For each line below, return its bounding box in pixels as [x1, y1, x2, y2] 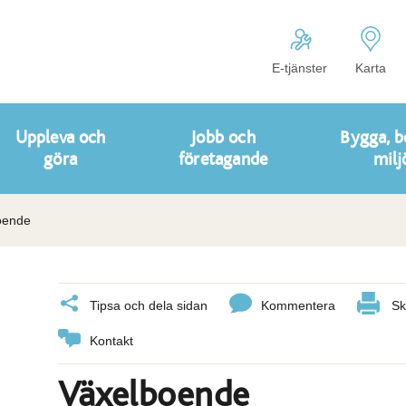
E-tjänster [272, 61, 327, 75]
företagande [178, 150, 268, 169]
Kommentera [261, 298, 335, 313]
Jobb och [190, 129, 256, 147]
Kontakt [90, 333, 133, 348]
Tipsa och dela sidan [90, 298, 208, 313]
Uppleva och [14, 129, 106, 147]
